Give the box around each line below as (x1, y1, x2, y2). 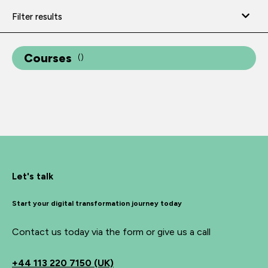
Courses (24, 50, 72, 65)
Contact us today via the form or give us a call (12, 226, 211, 237)
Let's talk (12, 170, 53, 182)
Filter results (12, 11, 62, 22)
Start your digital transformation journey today (12, 199, 182, 208)
